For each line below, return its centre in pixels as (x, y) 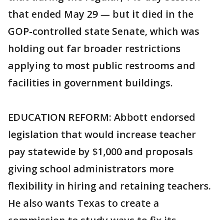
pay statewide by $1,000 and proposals (100, 151)
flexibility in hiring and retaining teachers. (110, 186)
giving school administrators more (91, 169)
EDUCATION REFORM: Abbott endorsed (102, 117)
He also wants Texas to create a (83, 203)
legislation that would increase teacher (102, 134)
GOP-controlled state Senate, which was (104, 31)
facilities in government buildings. (90, 83)
